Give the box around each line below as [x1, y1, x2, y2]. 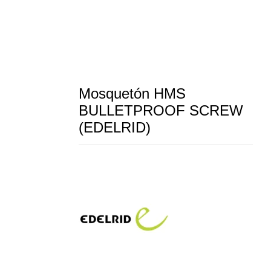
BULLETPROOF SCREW [79, 102, 243, 119]
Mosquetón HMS [79, 85, 186, 102]
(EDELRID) [79, 119, 151, 136]
